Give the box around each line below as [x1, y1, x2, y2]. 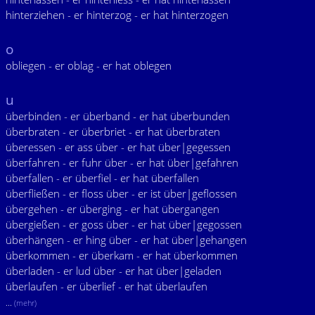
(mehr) [14, 298, 37, 308]
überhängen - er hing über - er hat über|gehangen [6, 233, 247, 247]
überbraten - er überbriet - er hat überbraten [6, 124, 220, 139]
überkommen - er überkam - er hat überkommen [6, 248, 238, 262]
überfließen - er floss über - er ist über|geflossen [6, 186, 237, 200]
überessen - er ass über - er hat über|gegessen [6, 140, 231, 154]
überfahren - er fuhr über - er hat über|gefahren [6, 155, 238, 169]
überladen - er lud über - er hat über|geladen [6, 264, 221, 278]
